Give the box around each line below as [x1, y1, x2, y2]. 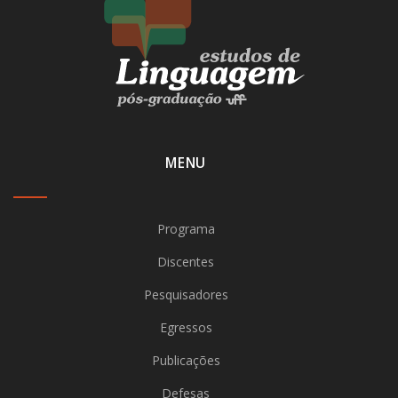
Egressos [159, 319, 212, 336]
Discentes [157, 253, 214, 270]
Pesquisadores [143, 286, 228, 303]
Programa [156, 220, 215, 237]
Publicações [151, 352, 220, 369]
